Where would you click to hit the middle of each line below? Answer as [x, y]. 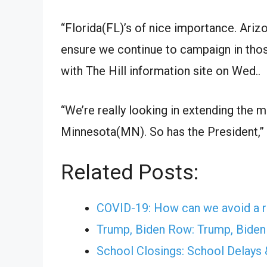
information [160, 71]
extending [208, 110]
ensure [78, 49]
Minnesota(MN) [103, 131]
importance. [205, 28]
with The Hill [95, 71]
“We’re [79, 110]
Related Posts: [130, 172]
